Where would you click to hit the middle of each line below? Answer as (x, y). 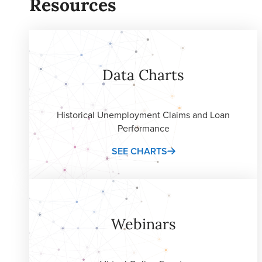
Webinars (143, 224)
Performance (143, 128)
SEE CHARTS (139, 151)
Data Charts (143, 75)
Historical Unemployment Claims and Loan (143, 115)
